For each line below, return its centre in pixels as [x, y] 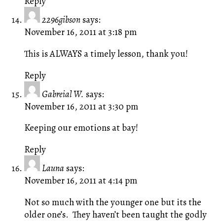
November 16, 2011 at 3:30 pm [81, 106]
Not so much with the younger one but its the [112, 202]
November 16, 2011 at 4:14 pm [80, 180]
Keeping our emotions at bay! [82, 128]
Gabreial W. [63, 94]
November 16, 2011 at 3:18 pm [80, 32]
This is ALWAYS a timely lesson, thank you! [106, 53]
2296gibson [61, 20]
